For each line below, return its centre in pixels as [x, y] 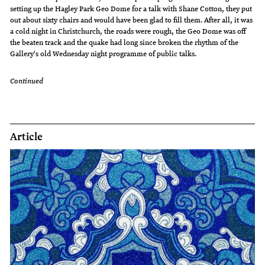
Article [27, 136]
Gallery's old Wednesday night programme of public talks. [104, 54]
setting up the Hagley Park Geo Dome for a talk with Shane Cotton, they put [131, 9]
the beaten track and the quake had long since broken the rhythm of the [125, 42]
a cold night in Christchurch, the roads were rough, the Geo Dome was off [128, 31]
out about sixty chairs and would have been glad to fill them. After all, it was [132, 20]
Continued [27, 80]
